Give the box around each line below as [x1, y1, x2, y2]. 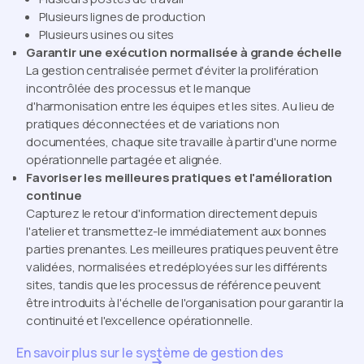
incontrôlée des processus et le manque [26, 79, 252, 97]
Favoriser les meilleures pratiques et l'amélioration [26, 168, 333, 186]
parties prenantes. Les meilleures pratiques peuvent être [26, 240, 339, 258]
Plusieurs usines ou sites [39, 25, 175, 43]
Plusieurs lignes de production [39, 7, 206, 25]
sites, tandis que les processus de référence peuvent [26, 275, 322, 293]
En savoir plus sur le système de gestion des [16, 343, 284, 362]
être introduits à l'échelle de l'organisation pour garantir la [26, 293, 344, 311]
